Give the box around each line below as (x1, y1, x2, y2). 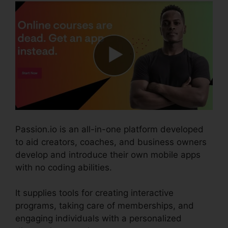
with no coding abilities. (15, 162, 112, 173)
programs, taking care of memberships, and (15, 201, 194, 211)
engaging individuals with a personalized (15, 213, 182, 224)
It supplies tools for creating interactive (15, 188, 174, 198)
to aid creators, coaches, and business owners (15, 136, 207, 147)
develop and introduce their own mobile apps (15, 149, 201, 160)
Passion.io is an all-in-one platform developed (15, 124, 204, 134)
